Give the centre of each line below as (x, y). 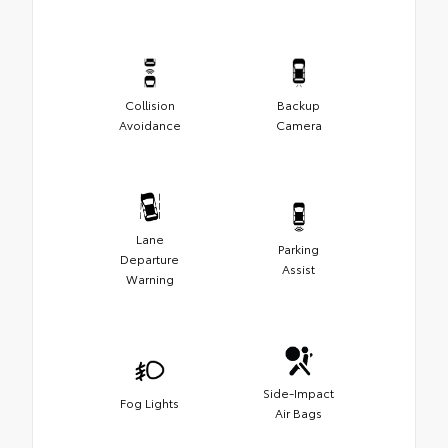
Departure (149, 258)
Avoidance (149, 124)
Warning (149, 278)
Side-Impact (298, 392)
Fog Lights (149, 402)
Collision (149, 104)
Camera (298, 124)
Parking (298, 248)
